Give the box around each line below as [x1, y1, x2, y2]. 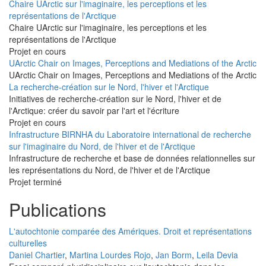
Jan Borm [156, 249, 192, 261]
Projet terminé [9, 176, 62, 188]
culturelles [9, 237, 47, 249]
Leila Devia [197, 249, 238, 261]
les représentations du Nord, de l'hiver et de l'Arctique [9, 164, 210, 176]
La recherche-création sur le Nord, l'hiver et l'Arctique [9, 81, 209, 93]
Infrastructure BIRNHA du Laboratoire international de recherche [9, 128, 251, 141]
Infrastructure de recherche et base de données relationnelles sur [9, 152, 255, 164]
